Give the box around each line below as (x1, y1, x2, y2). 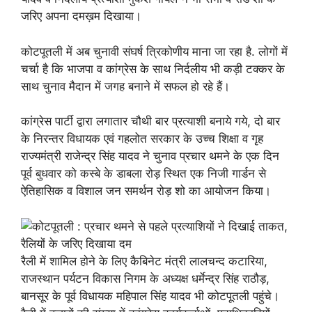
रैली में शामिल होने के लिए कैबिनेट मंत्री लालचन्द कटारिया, (21, 253, 267, 268)
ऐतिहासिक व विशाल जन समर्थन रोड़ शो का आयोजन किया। (21, 184, 271, 198)
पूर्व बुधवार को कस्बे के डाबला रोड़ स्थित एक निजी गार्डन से (21, 166, 266, 180)
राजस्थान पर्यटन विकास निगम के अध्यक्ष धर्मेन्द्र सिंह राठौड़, (21, 271, 270, 286)
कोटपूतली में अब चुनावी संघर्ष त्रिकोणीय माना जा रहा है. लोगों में (21, 44, 288, 58)
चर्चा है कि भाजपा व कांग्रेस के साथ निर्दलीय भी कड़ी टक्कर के (21, 61, 285, 76)
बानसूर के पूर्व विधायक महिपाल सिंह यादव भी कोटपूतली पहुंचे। (21, 288, 279, 303)
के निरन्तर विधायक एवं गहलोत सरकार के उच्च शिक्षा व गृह (21, 132, 263, 146)
